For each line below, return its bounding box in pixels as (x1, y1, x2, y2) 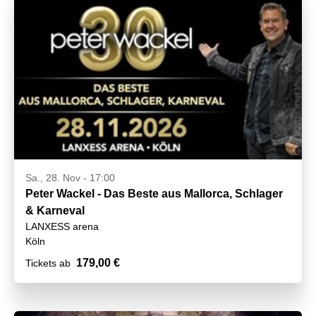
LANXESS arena (25, 220, 99, 232)
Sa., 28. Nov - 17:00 (25, 171, 115, 183)
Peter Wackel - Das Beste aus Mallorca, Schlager (25, 187, 283, 200)
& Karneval (25, 204, 85, 217)
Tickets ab (25, 257, 71, 269)
